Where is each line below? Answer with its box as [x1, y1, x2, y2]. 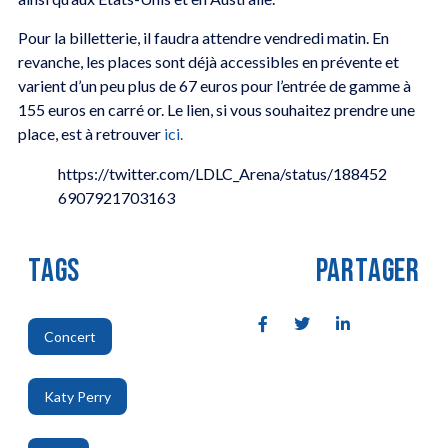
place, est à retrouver [17, 123, 164, 143]
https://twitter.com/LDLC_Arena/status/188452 [57, 163, 387, 183]
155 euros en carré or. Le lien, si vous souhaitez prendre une [17, 99, 415, 119]
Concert [43, 327, 96, 345]
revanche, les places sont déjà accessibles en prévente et [17, 51, 399, 71]
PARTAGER [315, 251, 421, 291]
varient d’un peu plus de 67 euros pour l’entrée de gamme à [17, 75, 411, 95]
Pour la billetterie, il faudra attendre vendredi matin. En [17, 27, 389, 47]
